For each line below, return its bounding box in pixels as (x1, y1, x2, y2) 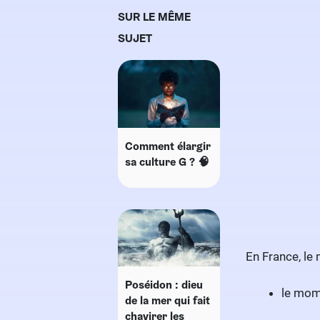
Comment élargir (125, 139, 211, 154)
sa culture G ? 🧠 (125, 154, 209, 170)
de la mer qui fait (125, 293, 210, 309)
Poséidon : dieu (125, 277, 203, 293)
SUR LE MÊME (118, 9, 191, 24)
